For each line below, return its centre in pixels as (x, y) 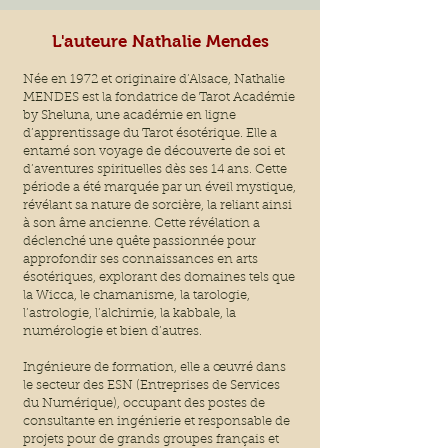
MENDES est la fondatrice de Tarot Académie (159, 98)
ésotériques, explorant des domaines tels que (159, 278)
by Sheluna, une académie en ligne (129, 116)
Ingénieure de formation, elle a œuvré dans (154, 368)
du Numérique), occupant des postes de (144, 404)
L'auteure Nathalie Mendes (160, 42)
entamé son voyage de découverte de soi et (154, 152)
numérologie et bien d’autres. (112, 332)
